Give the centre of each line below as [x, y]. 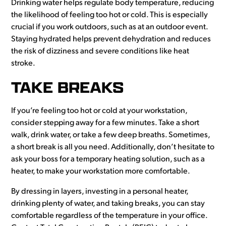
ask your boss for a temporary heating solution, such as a [108, 160]
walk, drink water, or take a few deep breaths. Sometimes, [111, 135]
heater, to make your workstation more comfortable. [101, 172]
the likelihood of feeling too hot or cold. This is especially [110, 15]
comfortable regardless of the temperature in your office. [109, 216]
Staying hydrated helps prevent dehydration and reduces [111, 40]
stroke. [23, 64]
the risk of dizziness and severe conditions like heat [100, 52]
